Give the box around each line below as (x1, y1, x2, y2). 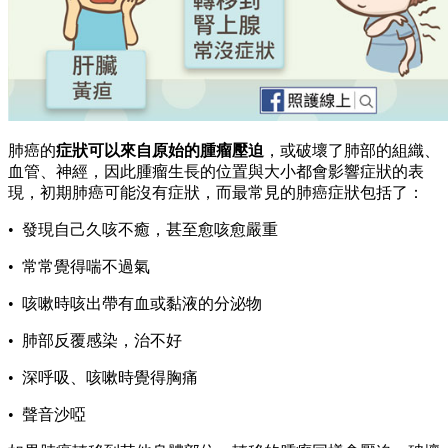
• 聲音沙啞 (8, 405, 86, 423)
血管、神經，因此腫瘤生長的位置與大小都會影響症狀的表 (8, 162, 424, 180)
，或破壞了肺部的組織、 (264, 141, 440, 159)
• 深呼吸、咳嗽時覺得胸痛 (8, 368, 198, 386)
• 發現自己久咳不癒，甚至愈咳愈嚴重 (8, 220, 278, 238)
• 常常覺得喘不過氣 (8, 257, 150, 275)
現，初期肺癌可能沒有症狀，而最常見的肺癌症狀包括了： (8, 183, 424, 201)
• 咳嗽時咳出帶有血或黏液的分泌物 (8, 294, 262, 312)
